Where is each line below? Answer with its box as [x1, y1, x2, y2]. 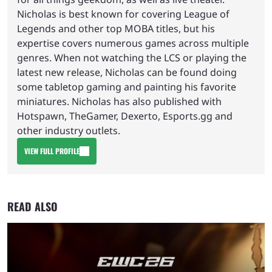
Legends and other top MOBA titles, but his [17, 21, 215, 35]
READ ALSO [7, 198, 58, 214]
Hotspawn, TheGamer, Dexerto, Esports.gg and [17, 109, 233, 123]
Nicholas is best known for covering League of [17, 7, 229, 21]
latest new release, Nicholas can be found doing [17, 65, 237, 79]
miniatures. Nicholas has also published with [17, 94, 222, 108]
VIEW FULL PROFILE [24, 145, 80, 156]
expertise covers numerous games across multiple [17, 36, 249, 50]
